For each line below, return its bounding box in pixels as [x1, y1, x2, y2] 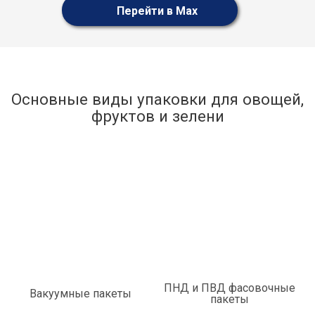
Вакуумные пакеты [30, 287, 131, 300]
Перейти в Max [113, 4, 198, 18]
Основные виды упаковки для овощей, [11, 90, 304, 108]
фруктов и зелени [91, 107, 224, 125]
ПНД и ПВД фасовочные [164, 281, 295, 295]
